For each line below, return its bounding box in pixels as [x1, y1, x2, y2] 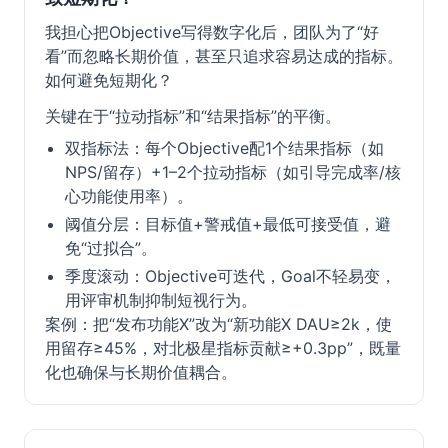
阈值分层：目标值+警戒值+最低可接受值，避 [65, 214, 391, 234]
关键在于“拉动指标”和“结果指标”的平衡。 [45, 106, 341, 126]
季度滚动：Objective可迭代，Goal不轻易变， [65, 266, 396, 286]
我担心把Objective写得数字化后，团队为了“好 [45, 22, 379, 42]
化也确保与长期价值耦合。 [45, 362, 237, 382]
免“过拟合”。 [65, 238, 157, 258]
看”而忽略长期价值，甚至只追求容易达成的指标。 [45, 46, 403, 66]
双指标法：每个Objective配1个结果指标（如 [65, 138, 384, 158]
